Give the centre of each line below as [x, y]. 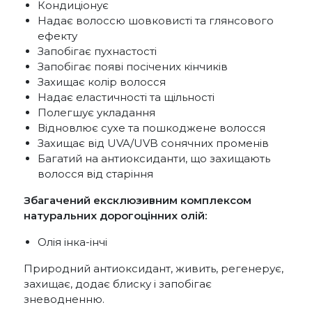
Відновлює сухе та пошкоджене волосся [151, 127]
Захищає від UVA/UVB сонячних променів [153, 143]
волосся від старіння [95, 173]
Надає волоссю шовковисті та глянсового [156, 20]
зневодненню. [64, 299]
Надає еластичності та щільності [126, 97]
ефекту [57, 36]
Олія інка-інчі [72, 242]
